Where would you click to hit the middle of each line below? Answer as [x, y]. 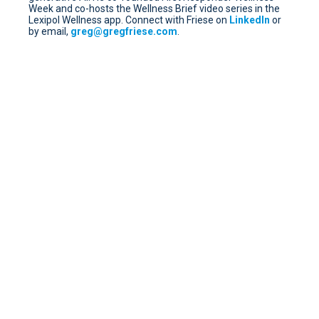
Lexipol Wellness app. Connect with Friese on [129, 20]
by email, [49, 31]
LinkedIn [250, 20]
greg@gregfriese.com [124, 31]
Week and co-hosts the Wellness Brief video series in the [154, 8]
